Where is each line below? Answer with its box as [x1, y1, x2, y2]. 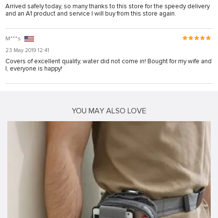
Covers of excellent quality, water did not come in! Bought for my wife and [5, 57, 212, 65]
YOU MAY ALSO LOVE [72, 106, 146, 116]
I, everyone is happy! [5, 64, 62, 73]
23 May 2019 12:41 [5, 47, 49, 54]
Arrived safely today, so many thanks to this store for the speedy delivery [5, 2, 210, 10]
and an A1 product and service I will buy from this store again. [5, 9, 176, 18]
